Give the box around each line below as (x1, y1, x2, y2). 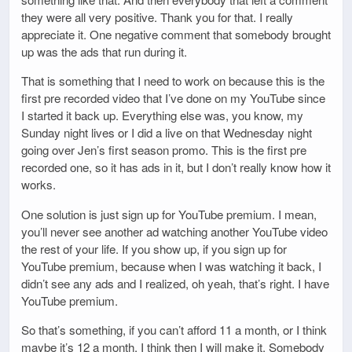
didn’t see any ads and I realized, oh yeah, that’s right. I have (21, 274, 329, 291)
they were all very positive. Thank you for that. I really (21, 9, 293, 26)
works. (21, 176, 56, 193)
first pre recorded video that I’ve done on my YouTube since (21, 90, 325, 107)
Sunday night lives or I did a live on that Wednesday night (21, 124, 312, 141)
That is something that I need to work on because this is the (21, 72, 324, 90)
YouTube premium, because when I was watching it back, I (21, 257, 321, 274)
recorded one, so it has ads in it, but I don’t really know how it (21, 159, 331, 176)
